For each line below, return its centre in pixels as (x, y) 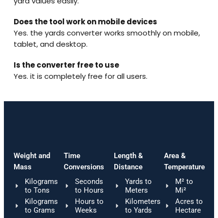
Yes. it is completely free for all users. (81, 76)
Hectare (188, 210)
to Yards (138, 210)
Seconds (89, 181)
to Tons (37, 190)
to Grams (40, 210)
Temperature (184, 167)
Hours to (89, 201)
